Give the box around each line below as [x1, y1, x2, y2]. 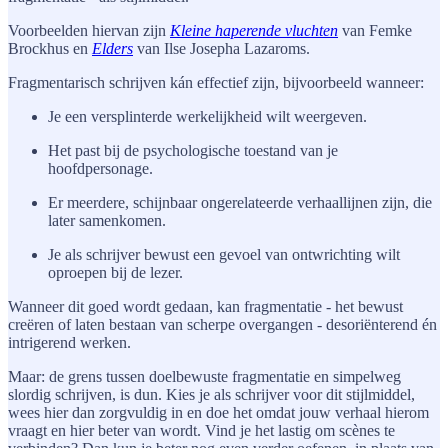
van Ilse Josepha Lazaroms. [137, 39, 310, 57]
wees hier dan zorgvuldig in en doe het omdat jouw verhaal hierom [8, 403, 429, 421]
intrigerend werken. [8, 333, 131, 351]
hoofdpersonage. [48, 159, 153, 177]
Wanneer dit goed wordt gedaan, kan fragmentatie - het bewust [8, 297, 403, 315]
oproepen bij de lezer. [48, 263, 183, 281]
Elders [92, 39, 133, 57]
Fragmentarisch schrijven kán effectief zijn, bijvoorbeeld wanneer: [8, 73, 424, 91]
